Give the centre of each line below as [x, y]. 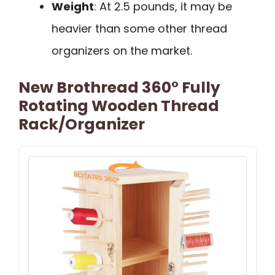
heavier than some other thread [139, 28]
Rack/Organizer [82, 124]
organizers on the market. [122, 50]
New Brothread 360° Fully [119, 87]
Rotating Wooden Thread [119, 106]
